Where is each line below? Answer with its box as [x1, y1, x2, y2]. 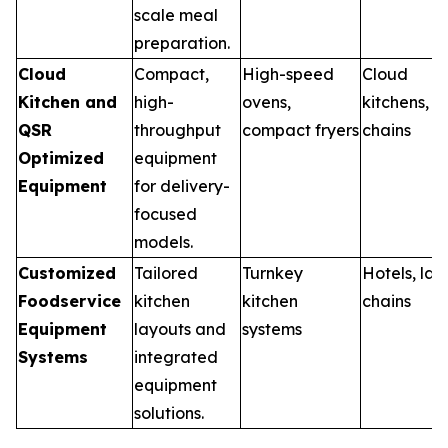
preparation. [134, 32, 230, 53]
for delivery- [134, 175, 230, 196]
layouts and [134, 318, 226, 339]
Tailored [134, 262, 198, 283]
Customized [18, 262, 116, 283]
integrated [134, 346, 218, 367]
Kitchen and [18, 91, 117, 112]
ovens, [242, 91, 291, 112]
